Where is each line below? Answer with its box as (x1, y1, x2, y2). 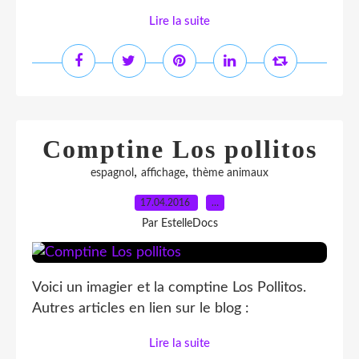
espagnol (91, 167, 134, 179)
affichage (141, 167, 185, 179)
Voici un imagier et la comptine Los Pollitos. (32, 280, 306, 295)
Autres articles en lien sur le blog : (32, 301, 249, 316)
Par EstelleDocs (141, 218, 218, 229)
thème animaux (192, 167, 268, 179)
